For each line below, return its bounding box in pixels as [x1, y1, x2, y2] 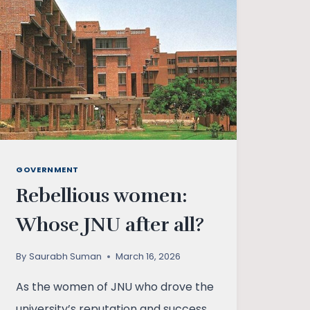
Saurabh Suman [28, 250, 102, 263]
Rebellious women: [16, 183, 188, 208]
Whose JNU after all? [16, 212, 205, 237]
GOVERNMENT [16, 163, 79, 175]
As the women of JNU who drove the [16, 279, 215, 295]
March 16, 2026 [115, 250, 181, 263]
